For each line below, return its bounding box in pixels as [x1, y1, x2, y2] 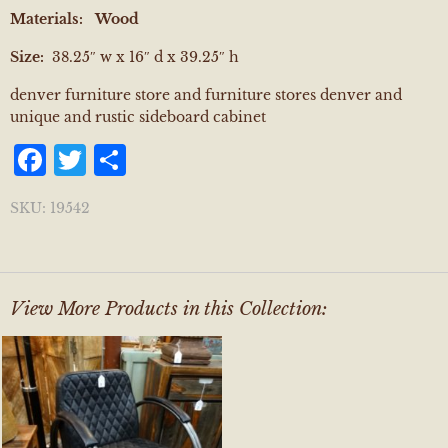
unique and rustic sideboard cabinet [10, 108, 266, 126]
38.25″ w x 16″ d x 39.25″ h [44, 48, 239, 66]
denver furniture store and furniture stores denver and [10, 86, 402, 104]
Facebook [46, 140, 202, 180]
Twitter [86, 140, 205, 180]
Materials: [10, 10, 83, 28]
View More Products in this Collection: [10, 298, 327, 320]
